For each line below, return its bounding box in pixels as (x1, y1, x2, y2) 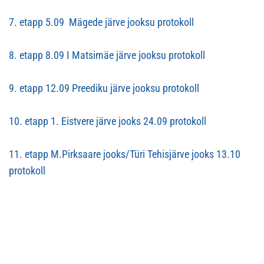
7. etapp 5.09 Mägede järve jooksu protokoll (9, 16, 194, 28)
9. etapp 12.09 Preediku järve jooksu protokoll (9, 82, 199, 94)
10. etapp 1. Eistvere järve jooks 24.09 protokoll (9, 115, 206, 127)
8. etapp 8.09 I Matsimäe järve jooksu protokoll (9, 49, 205, 61)
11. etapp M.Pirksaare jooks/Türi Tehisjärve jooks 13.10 (9, 148, 240, 160)
